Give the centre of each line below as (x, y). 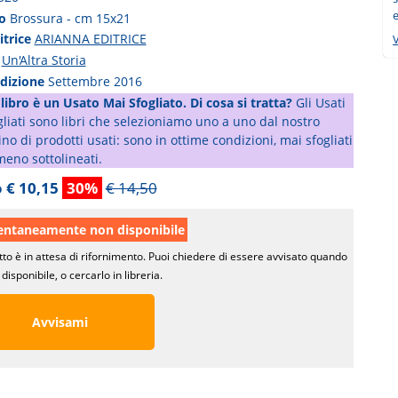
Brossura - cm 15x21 (70, 18)
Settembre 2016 (95, 82)
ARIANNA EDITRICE (90, 39)
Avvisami (58, 322)
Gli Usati (318, 103)
